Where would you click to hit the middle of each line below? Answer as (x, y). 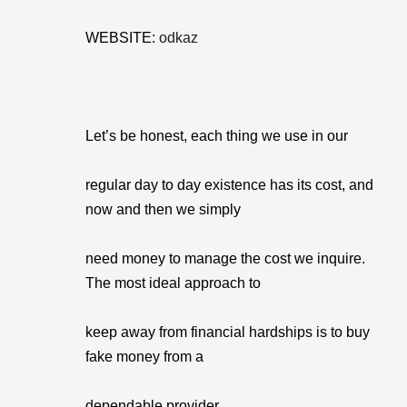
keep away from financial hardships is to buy (228, 332)
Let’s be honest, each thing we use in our (217, 136)
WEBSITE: (122, 38)
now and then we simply (163, 209)
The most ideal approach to (173, 283)
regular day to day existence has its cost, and (229, 185)
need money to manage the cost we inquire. (225, 258)
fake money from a (144, 357)
